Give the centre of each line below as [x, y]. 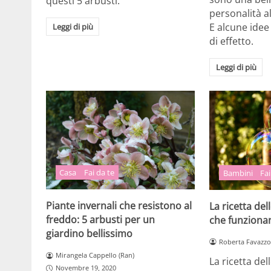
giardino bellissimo [89, 234]
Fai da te [100, 173]
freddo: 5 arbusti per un [100, 220]
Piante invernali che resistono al [119, 206]
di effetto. [232, 41]
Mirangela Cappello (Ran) [95, 255]
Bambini [238, 173]
